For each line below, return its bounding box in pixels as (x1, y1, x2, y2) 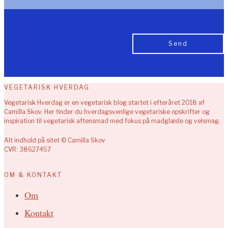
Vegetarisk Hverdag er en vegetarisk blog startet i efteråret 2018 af (4, 99, 205, 107)
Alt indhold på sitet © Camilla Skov (4, 136, 105, 145)
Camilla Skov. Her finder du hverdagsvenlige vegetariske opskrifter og (4, 108, 210, 116)
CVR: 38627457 (4, 146, 51, 154)
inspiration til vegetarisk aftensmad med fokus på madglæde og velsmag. (4, 117, 220, 125)
